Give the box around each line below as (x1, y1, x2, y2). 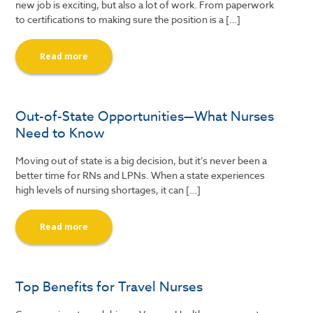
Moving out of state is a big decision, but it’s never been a (15, 154, 268, 167)
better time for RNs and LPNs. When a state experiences (15, 168, 265, 182)
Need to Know (15, 123, 105, 142)
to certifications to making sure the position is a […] (15, 13, 241, 26)
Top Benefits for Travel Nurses (15, 277, 203, 296)
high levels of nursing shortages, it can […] (15, 183, 201, 196)
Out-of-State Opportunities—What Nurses (15, 106, 275, 125)
